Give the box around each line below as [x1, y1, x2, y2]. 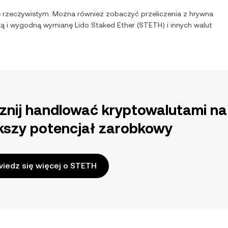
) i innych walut [162, 21, 212, 29]
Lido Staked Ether [75, 21, 135, 29]
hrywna [189, 10, 213, 18]
